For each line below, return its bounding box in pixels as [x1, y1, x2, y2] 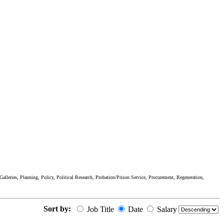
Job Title [85, 204, 114, 213]
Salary [155, 204, 177, 213]
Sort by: [43, 204, 71, 213]
